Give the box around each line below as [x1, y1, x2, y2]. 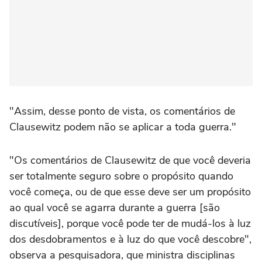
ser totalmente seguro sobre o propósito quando [9, 168, 233, 183]
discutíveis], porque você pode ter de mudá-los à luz [9, 216, 251, 230]
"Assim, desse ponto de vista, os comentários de [9, 104, 235, 118]
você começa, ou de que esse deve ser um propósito [9, 184, 251, 199]
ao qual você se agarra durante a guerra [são [9, 200, 220, 215]
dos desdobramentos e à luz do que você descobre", [9, 232, 251, 246]
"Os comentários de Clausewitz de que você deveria [9, 153, 251, 167]
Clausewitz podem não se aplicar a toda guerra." [9, 119, 236, 134]
